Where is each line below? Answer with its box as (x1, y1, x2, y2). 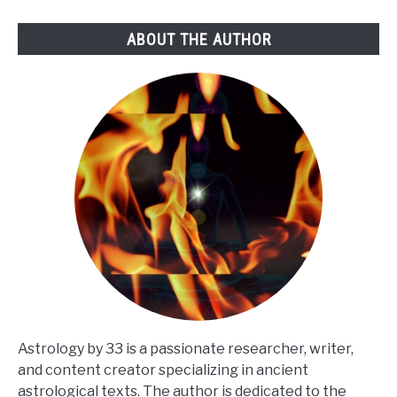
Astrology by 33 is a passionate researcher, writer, (18, 339, 354, 357)
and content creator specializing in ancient (18, 361, 308, 378)
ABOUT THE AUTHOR (126, 29, 271, 49)
